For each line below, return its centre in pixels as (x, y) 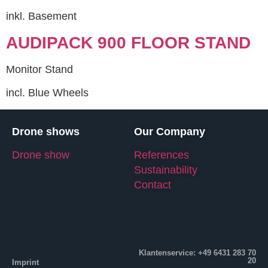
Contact (153, 185)
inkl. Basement (41, 16)
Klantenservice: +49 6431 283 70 (197, 253)
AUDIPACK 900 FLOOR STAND (128, 42)
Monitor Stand (39, 69)
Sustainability (166, 170)
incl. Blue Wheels (47, 93)
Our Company (170, 131)
